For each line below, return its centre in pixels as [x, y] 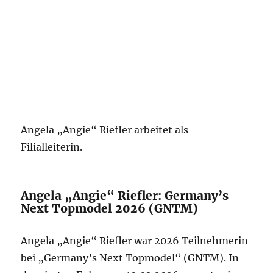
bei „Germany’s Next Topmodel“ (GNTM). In [130, 258]
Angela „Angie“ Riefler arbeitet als [105, 130]
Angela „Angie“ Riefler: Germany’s [125, 196]
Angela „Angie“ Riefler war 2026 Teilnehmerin [135, 241]
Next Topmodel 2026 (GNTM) [110, 208]
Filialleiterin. [52, 147]
